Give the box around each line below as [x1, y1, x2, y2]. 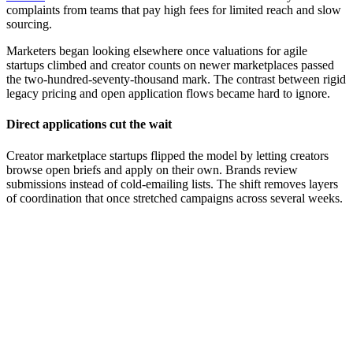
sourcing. [6, 17, 52, 32]
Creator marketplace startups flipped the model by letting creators [6, 148, 329, 162]
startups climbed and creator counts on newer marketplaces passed [6, 58, 334, 72]
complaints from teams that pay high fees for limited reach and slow [6, 3, 341, 17]
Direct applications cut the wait [6, 117, 172, 132]
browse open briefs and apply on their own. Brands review [6, 162, 298, 176]
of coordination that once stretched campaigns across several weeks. [6, 191, 343, 205]
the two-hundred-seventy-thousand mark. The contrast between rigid [6, 72, 346, 87]
